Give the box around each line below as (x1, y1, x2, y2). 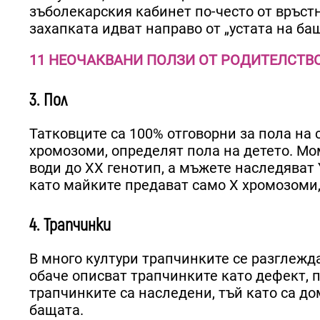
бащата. (29, 301, 84, 319)
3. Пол (29, 89, 67, 111)
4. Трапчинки (29, 214, 111, 236)
